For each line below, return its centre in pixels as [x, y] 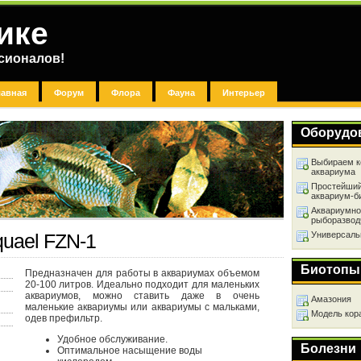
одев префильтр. [64, 318]
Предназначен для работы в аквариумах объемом [142, 273]
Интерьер [244, 93]
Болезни [328, 349]
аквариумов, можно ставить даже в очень [142, 296]
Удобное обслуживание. [112, 339]
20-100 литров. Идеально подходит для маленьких [142, 284]
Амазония [331, 299]
